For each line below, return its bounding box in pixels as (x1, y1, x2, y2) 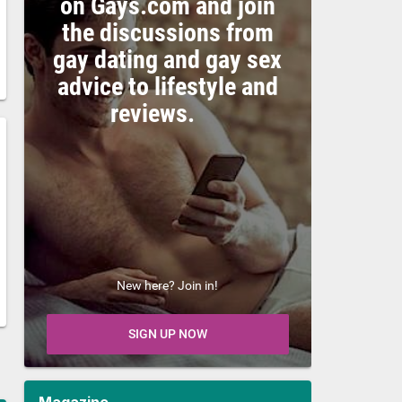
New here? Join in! (117, 277, 219, 293)
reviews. (109, 98, 225, 128)
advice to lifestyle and (57, 71, 278, 101)
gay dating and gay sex (53, 44, 283, 74)
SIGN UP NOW (127, 326, 207, 341)
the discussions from (61, 17, 274, 48)
